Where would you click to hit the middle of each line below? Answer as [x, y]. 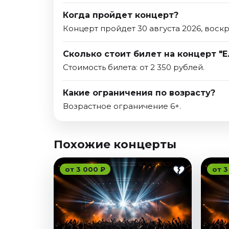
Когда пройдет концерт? [121, 15]
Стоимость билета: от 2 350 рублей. [134, 67]
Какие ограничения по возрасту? [139, 93]
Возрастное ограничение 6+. [122, 106]
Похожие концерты [115, 145]
